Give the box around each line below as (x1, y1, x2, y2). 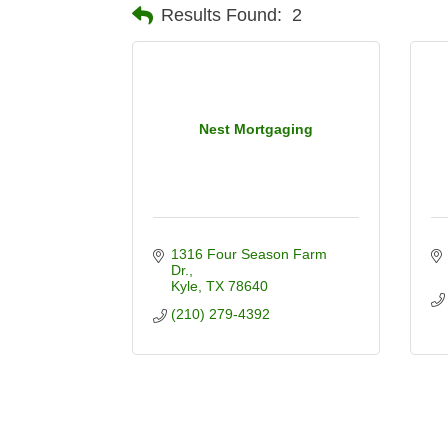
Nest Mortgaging (198, 120, 313, 137)
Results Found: (161, 5, 282, 26)
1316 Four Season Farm (170, 245, 327, 262)
